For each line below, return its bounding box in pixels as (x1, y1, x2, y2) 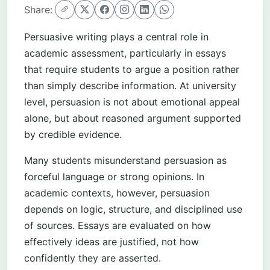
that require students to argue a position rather (24, 63, 239, 75)
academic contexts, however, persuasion (24, 186, 210, 199)
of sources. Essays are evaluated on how (24, 219, 211, 231)
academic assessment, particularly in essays (24, 46, 226, 59)
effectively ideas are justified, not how (24, 235, 199, 248)
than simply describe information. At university (24, 79, 236, 92)
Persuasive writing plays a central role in (24, 30, 209, 43)
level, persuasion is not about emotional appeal (24, 95, 240, 108)
